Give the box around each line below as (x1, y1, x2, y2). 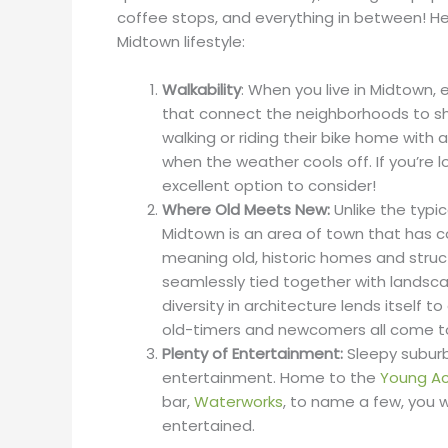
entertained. (162, 415, 259, 437)
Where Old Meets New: (162, 199, 334, 221)
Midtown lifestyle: (117, 31, 249, 53)
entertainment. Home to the (162, 367, 380, 389)
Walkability (162, 79, 241, 101)
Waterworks (194, 391, 283, 413)
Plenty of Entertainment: (162, 343, 347, 365)
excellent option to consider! (162, 175, 376, 197)
